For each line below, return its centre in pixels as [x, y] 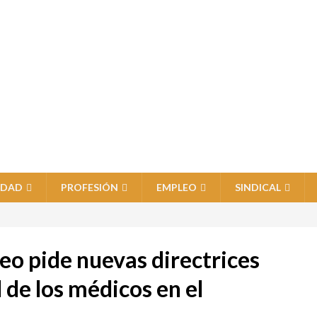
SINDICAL [258, 187]
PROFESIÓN [90, 187]
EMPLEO [177, 187]
